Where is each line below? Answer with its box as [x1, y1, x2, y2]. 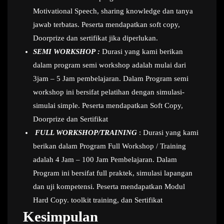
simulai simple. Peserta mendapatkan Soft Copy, [33, 101, 183, 110]
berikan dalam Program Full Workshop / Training [33, 142, 186, 150]
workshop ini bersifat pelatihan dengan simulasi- [33, 88, 184, 96]
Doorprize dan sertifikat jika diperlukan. [33, 34, 158, 42]
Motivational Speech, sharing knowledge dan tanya [33, 7, 193, 15]
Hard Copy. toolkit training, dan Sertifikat [33, 196, 162, 204]
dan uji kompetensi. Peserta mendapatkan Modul [33, 182, 185, 191]
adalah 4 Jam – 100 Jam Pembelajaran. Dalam [33, 155, 177, 164]
